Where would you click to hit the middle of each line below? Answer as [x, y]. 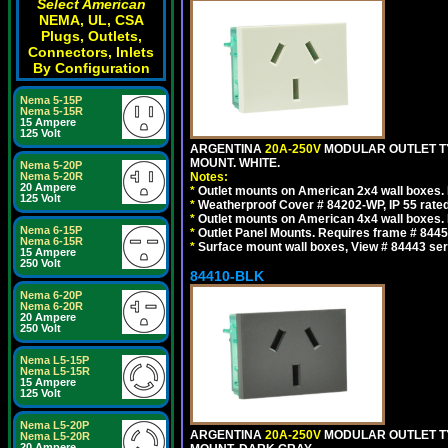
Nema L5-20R [55, 436]
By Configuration [91, 68]
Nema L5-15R [55, 371]
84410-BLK [227, 276]
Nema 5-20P [51, 165]
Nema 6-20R [51, 306]
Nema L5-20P [54, 425]
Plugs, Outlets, [91, 36]
